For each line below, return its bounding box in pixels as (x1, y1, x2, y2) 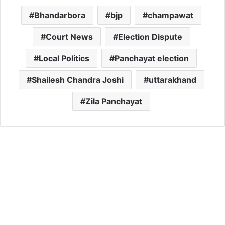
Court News (45, 31, 93, 42)
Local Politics (39, 53, 89, 63)
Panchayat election (115, 53, 189, 63)
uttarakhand (148, 74, 196, 85)
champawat (148, 10, 193, 20)
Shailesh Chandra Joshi (31, 74, 124, 85)
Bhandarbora (34, 10, 85, 20)
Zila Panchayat (85, 96, 142, 106)
